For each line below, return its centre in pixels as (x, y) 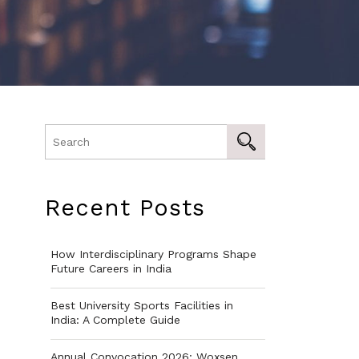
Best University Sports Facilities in (142, 306)
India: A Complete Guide (115, 320)
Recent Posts (125, 208)
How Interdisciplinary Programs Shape (153, 254)
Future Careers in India (111, 269)
